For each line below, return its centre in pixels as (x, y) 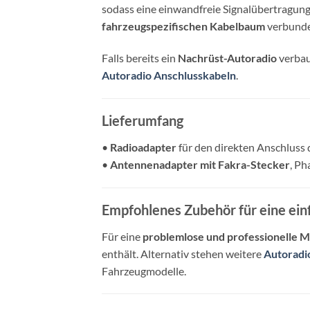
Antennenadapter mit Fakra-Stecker (200, 164)
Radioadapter (143, 147)
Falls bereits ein (140, 58)
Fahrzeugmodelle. (144, 271)
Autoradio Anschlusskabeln (169, 75)
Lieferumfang (143, 120)
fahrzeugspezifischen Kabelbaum (183, 26)
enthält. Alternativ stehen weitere (183, 253)
